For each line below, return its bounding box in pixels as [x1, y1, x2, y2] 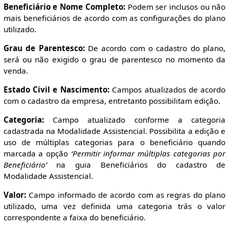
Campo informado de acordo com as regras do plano [26, 190, 226, 200]
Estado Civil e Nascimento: [3, 84, 109, 95]
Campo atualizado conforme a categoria [43, 114, 226, 125]
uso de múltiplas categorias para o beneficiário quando [3, 137, 226, 148]
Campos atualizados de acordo [109, 84, 226, 95]
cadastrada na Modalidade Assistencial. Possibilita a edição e [3, 126, 226, 136]
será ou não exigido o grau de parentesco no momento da [3, 54, 226, 64]
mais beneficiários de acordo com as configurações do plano [3, 12, 226, 23]
